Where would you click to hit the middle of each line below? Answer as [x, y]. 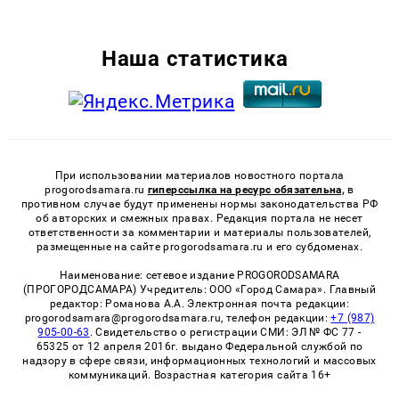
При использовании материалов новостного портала [199, 175]
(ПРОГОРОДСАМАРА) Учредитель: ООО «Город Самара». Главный [199, 289]
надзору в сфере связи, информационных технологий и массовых [199, 360]
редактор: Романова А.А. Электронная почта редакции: [199, 303]
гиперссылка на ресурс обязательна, [246, 189]
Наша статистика [195, 58]
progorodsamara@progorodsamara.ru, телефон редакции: [178, 318]
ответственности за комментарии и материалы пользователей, [199, 232]
